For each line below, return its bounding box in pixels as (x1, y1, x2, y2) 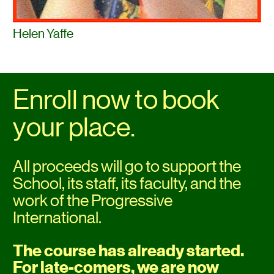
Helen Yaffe (13, 26, 74, 42)
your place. (13, 111, 136, 143)
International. (13, 207, 102, 227)
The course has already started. (13, 240, 245, 261)
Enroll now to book (13, 84, 220, 115)
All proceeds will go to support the (13, 156, 242, 176)
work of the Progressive (13, 190, 173, 210)
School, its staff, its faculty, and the (13, 173, 242, 193)
